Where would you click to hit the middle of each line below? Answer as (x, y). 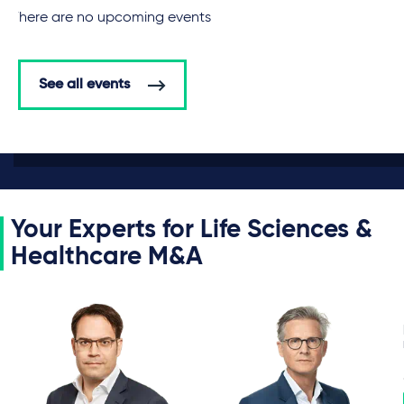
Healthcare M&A (107, 257)
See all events (84, 84)
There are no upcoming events (111, 18)
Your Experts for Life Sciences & (192, 230)
